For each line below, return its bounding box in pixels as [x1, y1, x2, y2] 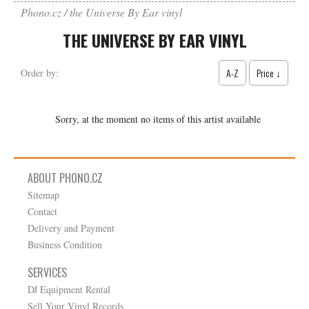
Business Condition [28, 238, 102, 251]
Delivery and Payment [28, 221, 114, 235]
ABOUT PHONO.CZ [28, 170, 103, 186]
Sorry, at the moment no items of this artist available [55, 112, 261, 126]
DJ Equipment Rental [28, 283, 110, 296]
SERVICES [28, 264, 67, 281]
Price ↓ [257, 66, 281, 80]
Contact [28, 205, 57, 218]
